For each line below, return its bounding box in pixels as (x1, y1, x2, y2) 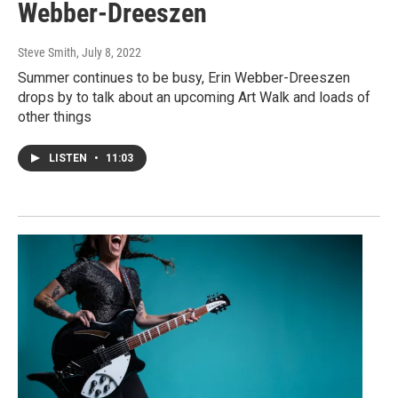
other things (18, 108, 92, 126)
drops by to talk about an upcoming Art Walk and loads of (18, 89, 370, 107)
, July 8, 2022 (76, 45, 141, 60)
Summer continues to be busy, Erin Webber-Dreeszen (18, 69, 350, 87)
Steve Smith (18, 45, 76, 60)
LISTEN (49, 152, 90, 165)
